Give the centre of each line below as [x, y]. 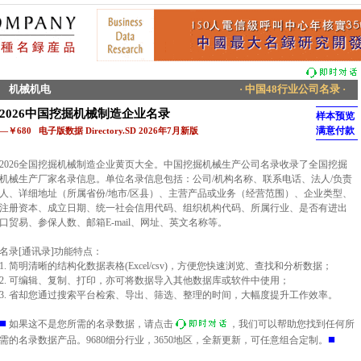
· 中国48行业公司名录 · [293, 89]
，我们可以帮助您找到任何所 [292, 324]
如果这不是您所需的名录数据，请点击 [90, 324]
